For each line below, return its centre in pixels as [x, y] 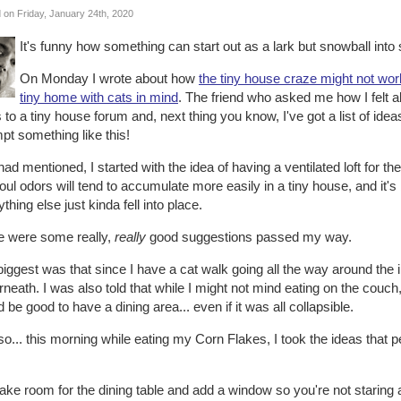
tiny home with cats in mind [99, 97]
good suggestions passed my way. [249, 237]
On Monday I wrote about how [109, 78]
